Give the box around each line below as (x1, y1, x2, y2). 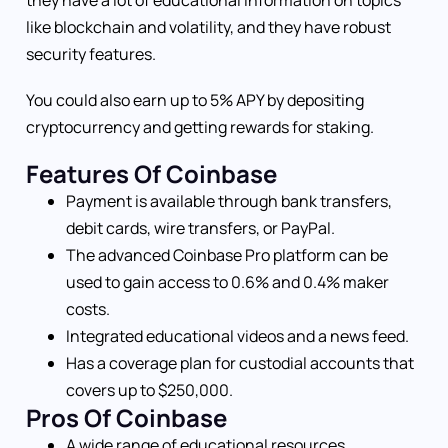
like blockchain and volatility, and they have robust (26, 16, 391, 39)
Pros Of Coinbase (26, 401, 227, 435)
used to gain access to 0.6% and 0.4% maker (66, 271, 389, 294)
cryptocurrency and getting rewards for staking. (26, 116, 374, 139)
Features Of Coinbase (26, 157, 277, 191)
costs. (66, 298, 110, 321)
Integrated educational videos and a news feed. (66, 325, 409, 348)
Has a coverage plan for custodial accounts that (66, 352, 414, 375)
